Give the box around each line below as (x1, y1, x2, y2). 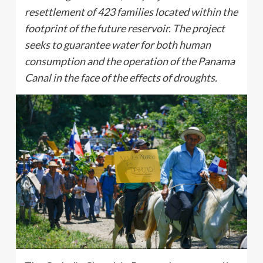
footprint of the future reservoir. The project (25, 22, 225, 35)
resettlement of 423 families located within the (25, 5, 238, 18)
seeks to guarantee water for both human (25, 38, 211, 51)
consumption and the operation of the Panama (25, 55, 235, 68)
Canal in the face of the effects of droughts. (25, 71, 217, 84)
